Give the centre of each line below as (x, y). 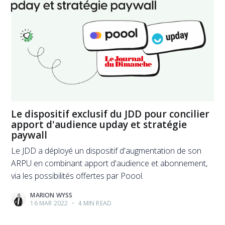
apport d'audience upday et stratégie (99, 125)
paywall (29, 135)
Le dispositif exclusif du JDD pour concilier (110, 114)
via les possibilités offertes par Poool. (78, 176)
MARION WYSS (51, 195)
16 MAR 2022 (49, 203)
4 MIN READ (94, 203)
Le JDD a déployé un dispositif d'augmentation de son (106, 151)
